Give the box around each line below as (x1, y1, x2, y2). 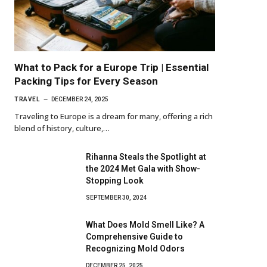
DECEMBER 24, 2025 (51, 95, 108, 103)
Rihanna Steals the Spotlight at (86, 151, 206, 162)
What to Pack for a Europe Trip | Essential (14, 61, 209, 73)
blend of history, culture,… (14, 122, 110, 133)
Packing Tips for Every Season (14, 74, 158, 87)
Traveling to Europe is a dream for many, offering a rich (14, 110, 213, 122)
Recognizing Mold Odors (86, 243, 185, 253)
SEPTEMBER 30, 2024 (86, 194, 147, 201)
